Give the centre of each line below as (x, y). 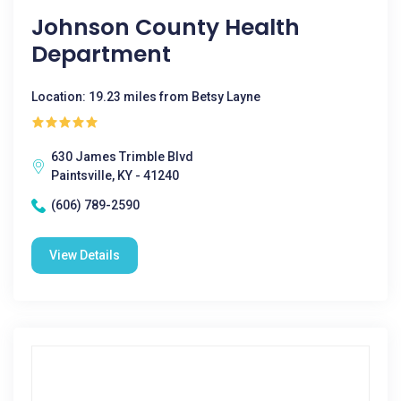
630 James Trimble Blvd (122, 157)
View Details (85, 255)
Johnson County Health (166, 27)
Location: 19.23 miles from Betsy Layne (146, 97)
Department (101, 54)
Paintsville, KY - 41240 (115, 175)
